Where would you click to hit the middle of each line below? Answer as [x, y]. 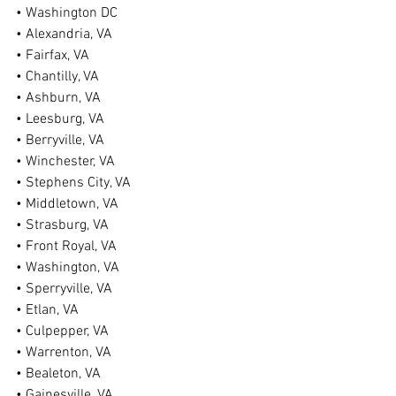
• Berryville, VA [60, 141]
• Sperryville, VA [64, 289]
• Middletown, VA [67, 204]
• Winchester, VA [65, 162]
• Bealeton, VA [58, 374]
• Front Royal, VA [66, 247]
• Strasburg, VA [62, 225]
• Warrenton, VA [64, 353]
